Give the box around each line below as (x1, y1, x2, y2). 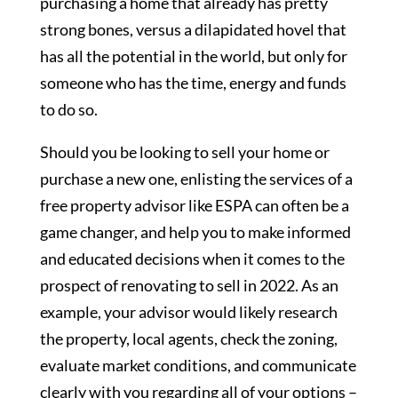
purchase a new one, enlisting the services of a (39, 169, 353, 189)
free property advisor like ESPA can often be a (39, 195, 349, 216)
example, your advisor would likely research (39, 302, 338, 322)
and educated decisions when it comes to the (39, 249, 345, 269)
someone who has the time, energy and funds (39, 73, 346, 93)
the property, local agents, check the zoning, (39, 329, 338, 349)
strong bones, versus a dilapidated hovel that (39, 20, 346, 40)
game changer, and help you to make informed (39, 222, 351, 243)
